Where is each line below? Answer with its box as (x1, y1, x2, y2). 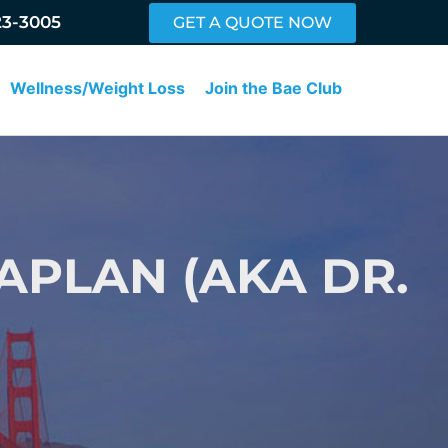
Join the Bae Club (205, 77, 343, 98)
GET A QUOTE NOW (173, 12, 333, 32)
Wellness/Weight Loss (10, 77, 186, 98)
